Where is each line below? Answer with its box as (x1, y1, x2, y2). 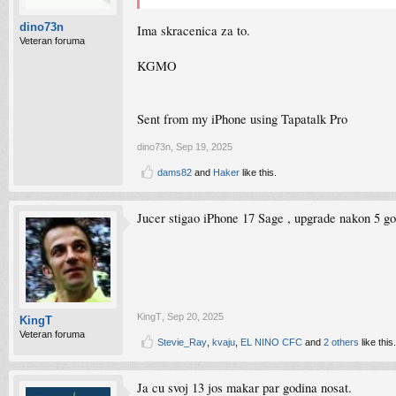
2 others (324, 337, 359, 347)
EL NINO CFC (240, 337, 302, 347)
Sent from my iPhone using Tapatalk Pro (137, 110, 347, 127)
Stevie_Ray (157, 337, 207, 347)
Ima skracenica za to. (137, 21, 250, 39)
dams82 (157, 167, 192, 178)
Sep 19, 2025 (176, 141, 232, 152)
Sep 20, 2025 (167, 311, 224, 322)
